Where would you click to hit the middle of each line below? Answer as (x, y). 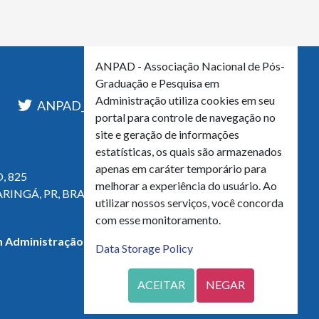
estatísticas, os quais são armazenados (189, 151)
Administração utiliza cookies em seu (185, 100)
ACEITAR (161, 284)
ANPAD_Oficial (78, 105)
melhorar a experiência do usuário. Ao (186, 185)
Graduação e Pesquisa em (157, 83)
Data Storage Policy (144, 248)
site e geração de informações (167, 134)
